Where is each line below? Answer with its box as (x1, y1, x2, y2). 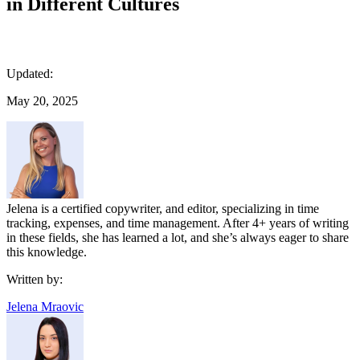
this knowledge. (6, 244, 87, 259)
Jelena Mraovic (6, 299, 84, 313)
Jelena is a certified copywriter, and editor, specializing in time (6, 201, 319, 215)
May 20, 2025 (6, 93, 78, 108)
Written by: (6, 272, 63, 286)
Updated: (6, 66, 53, 80)
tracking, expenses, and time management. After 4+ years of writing (6, 215, 349, 230)
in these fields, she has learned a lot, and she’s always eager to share (6, 230, 349, 244)
